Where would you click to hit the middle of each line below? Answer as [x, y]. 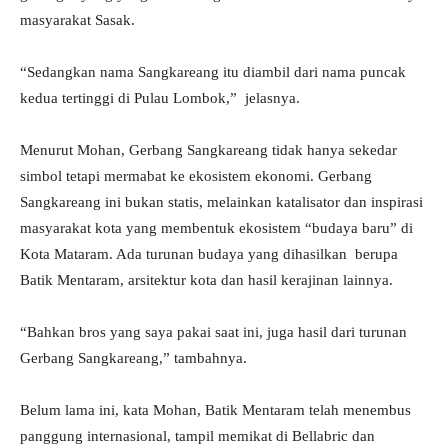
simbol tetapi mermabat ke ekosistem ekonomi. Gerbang [196, 176]
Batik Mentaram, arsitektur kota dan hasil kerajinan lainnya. [206, 280]
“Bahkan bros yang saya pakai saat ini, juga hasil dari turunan [213, 332]
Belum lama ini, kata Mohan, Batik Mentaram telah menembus [215, 410]
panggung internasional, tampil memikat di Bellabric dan [197, 436]
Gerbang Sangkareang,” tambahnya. [133, 358]
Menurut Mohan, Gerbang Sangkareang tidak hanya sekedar [208, 150]
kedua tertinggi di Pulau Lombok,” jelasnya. [160, 98]
